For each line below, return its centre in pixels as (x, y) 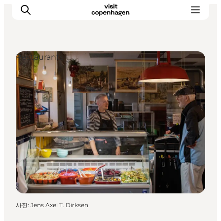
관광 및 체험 (47, 84)
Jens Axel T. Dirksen (59, 205)
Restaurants (40, 57)
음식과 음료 (46, 98)
